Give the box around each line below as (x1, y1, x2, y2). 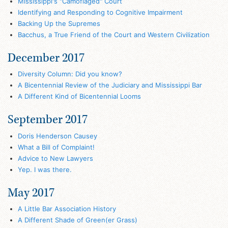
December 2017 (8, 49, 84, 66)
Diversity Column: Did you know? (17, 70, 122, 78)
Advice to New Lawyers (17, 154, 93, 162)
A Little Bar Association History (17, 205, 116, 213)
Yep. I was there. (17, 165, 72, 174)
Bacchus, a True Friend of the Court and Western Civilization (17, 30, 210, 39)
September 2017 (8, 111, 88, 128)
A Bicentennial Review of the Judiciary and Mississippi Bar (17, 81, 202, 90)
